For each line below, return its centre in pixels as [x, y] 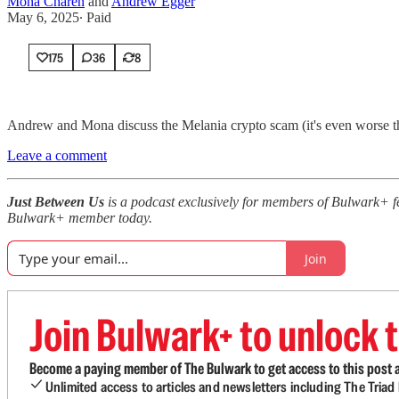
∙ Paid [95, 18]
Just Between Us [57, 202]
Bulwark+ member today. [80, 218]
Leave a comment [57, 156]
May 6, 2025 [43, 18]
